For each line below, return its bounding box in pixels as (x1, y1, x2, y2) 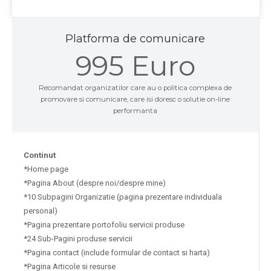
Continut (24, 150, 56, 160)
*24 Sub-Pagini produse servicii (24, 233, 132, 243)
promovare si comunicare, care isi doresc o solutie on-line (41, 94, 230, 103)
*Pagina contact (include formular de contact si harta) (24, 247, 210, 257)
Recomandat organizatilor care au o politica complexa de (39, 83, 232, 92)
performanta (113, 106, 157, 115)
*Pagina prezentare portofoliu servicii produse (24, 220, 184, 229)
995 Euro (75, 48, 195, 82)
